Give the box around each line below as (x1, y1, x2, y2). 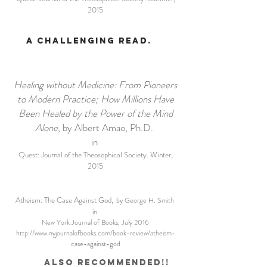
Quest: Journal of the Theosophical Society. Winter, (18, 149, 173, 160)
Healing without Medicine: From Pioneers (14, 77, 177, 92)
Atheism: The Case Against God (15, 194, 111, 206)
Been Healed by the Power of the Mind (18, 106, 173, 120)
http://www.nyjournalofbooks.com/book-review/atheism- (15, 228, 175, 238)
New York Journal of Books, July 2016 (42, 217, 149, 228)
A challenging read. (12, 36, 156, 46)
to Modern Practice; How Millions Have (17, 92, 174, 106)
